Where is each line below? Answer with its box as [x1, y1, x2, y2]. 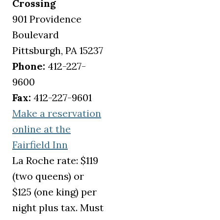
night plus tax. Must [12, 201, 104, 214]
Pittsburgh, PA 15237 [12, 44, 103, 57]
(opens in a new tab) [67, 137, 158, 150]
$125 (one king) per [12, 186, 97, 198]
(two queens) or [12, 170, 84, 183]
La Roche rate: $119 [12, 154, 98, 167]
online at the [12, 123, 71, 136]
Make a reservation [12, 107, 101, 120]
